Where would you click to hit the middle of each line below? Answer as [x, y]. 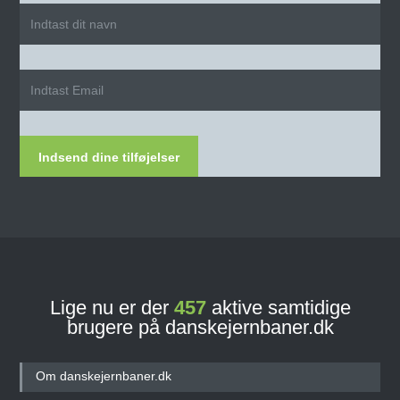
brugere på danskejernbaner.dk [200, 327]
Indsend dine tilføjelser [109, 157]
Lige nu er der [112, 307]
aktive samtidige [278, 307]
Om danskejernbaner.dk [104, 375]
